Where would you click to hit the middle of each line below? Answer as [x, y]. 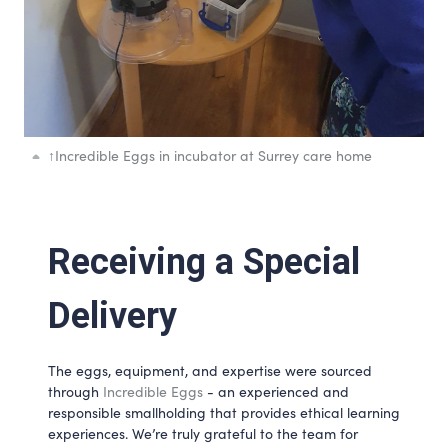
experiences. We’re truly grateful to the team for [203, 434]
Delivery [112, 315]
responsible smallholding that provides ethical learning [224, 413]
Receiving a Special [204, 261]
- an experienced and [276, 392]
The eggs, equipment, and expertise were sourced [210, 371]
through [75, 392]
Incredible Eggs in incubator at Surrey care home [213, 155]
